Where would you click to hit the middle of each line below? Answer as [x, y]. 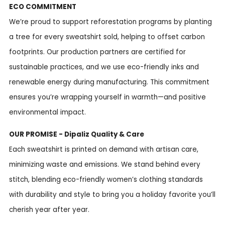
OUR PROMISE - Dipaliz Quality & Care [77, 134]
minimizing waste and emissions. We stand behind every [105, 164]
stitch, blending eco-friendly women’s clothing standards [106, 179]
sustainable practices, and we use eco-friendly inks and [104, 67]
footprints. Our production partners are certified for [97, 52]
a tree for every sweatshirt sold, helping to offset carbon [107, 37]
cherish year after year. [49, 209]
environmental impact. [47, 113]
